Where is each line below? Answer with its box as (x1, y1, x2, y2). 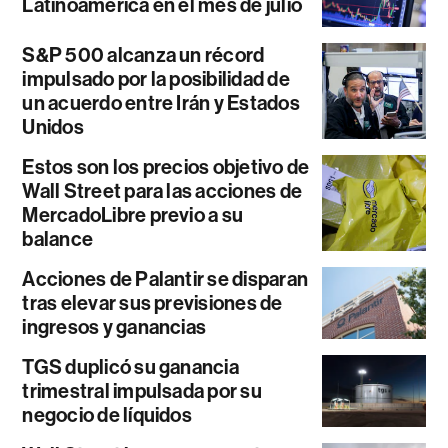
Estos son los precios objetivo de (22, 155, 310, 180)
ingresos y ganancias (22, 315, 207, 340)
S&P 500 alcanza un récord (22, 43, 265, 68)
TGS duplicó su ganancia (22, 355, 239, 380)
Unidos (22, 115, 84, 140)
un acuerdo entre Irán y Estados (22, 91, 300, 116)
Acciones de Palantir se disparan (22, 267, 309, 292)
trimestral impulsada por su (22, 379, 262, 404)
